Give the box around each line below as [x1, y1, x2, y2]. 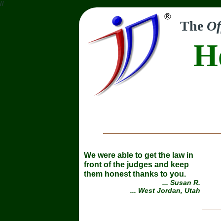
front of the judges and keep [84, 160, 189, 169]
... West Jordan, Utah [130, 186, 200, 195]
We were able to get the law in [84, 151, 193, 160]
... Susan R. [162, 179, 200, 187]
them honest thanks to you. [84, 170, 186, 179]
